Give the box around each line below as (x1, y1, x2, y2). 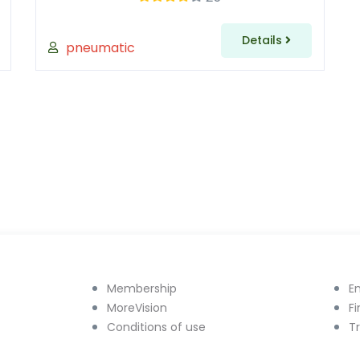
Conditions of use (106, 319, 206, 335)
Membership (106, 280, 177, 297)
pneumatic (65, 39, 135, 57)
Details (241, 32, 285, 48)
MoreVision (106, 300, 167, 316)
